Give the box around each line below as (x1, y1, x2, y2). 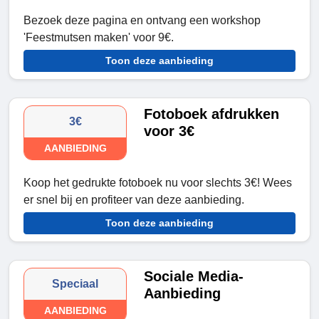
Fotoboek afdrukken (144, 106, 280, 122)
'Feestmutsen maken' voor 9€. (23, 31, 174, 44)
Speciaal (52, 278, 99, 291)
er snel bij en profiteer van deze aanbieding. (23, 194, 244, 206)
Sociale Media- (144, 268, 244, 285)
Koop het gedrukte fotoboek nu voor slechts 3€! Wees (23, 177, 292, 189)
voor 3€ (144, 123, 195, 140)
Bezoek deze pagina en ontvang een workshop (23, 14, 261, 27)
